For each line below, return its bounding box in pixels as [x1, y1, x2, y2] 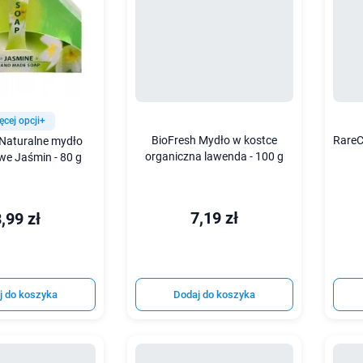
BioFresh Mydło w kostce [152, 133, 278, 147]
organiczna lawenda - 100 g [145, 149, 284, 164]
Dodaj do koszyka [173, 288, 256, 301]
